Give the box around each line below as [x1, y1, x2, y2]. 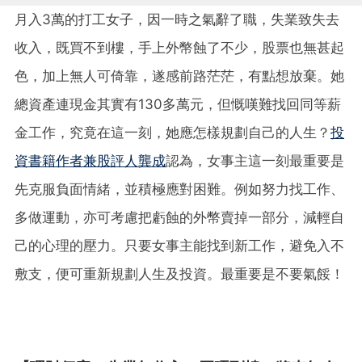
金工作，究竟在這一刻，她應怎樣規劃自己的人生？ [15, 124, 330, 141]
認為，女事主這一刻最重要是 [166, 152, 344, 169]
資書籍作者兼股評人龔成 [15, 152, 166, 169]
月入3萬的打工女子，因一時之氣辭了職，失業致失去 [15, 11, 339, 27]
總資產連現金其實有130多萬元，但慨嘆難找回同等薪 [15, 95, 341, 112]
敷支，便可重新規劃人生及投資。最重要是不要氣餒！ [15, 265, 344, 282]
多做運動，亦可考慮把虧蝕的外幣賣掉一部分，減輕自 [15, 208, 344, 225]
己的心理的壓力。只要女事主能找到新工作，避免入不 [15, 237, 344, 254]
